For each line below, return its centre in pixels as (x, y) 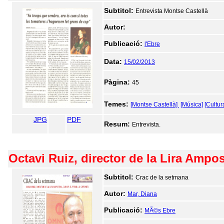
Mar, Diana (142, 194)
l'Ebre (152, 44)
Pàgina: (118, 82)
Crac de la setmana (162, 177)
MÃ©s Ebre (160, 210)
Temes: (117, 104)
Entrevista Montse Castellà (172, 11)
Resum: (118, 124)
